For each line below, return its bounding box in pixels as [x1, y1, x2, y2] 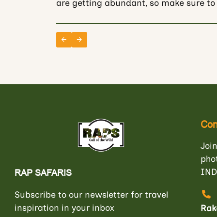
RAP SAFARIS [15, 168, 72, 178]
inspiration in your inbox [15, 202, 114, 213]
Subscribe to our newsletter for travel [15, 189, 168, 200]
